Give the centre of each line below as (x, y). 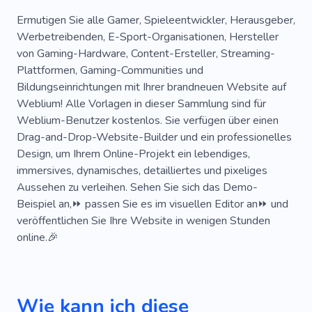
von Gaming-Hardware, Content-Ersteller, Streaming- (146, 53)
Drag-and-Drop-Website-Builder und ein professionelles (154, 137)
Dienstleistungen (72, 46)
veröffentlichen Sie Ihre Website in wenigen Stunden (143, 220)
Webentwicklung (72, 18)
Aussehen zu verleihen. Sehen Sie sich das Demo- (137, 187)
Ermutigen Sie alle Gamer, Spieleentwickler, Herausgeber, (156, 20)
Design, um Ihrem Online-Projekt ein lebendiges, (133, 154)
